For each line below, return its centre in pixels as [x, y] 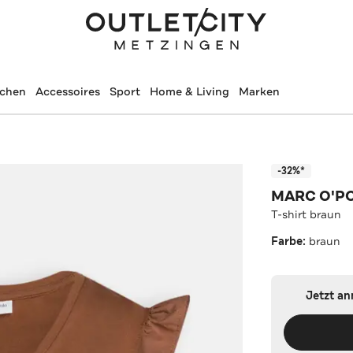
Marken [259, 91]
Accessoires [67, 91]
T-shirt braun [307, 214]
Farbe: [290, 241]
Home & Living [189, 91]
